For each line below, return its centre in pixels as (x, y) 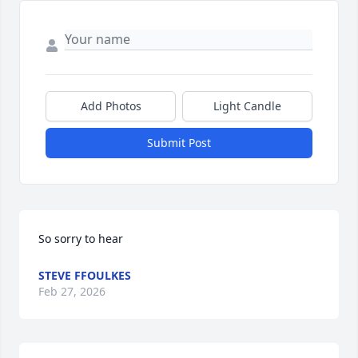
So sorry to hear (81, 239)
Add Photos (111, 106)
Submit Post (179, 143)
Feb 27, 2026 (72, 291)
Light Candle (247, 106)
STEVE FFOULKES (85, 275)
